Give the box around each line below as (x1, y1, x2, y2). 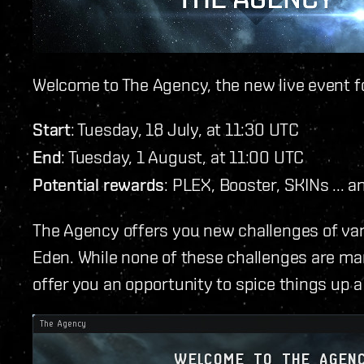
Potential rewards (32, 173, 165, 195)
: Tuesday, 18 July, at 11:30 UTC (70, 118, 299, 139)
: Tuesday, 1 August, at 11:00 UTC (61, 145, 305, 167)
